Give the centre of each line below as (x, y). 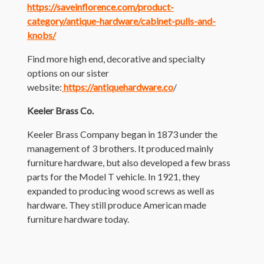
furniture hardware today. (78, 219)
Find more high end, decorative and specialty (116, 58)
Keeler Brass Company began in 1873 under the (122, 134)
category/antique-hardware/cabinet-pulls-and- (121, 21)
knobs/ (42, 35)
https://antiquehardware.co (118, 87)
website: (44, 87)
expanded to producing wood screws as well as (121, 190)
